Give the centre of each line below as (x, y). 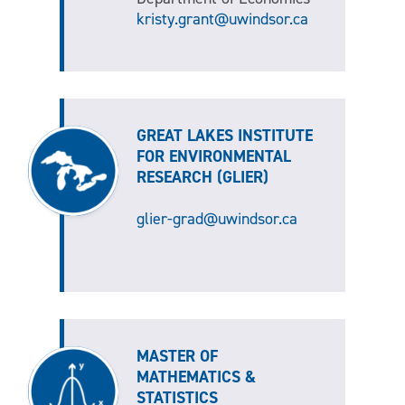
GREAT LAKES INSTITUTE (224, 136)
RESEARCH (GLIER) (202, 178)
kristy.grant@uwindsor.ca (222, 19)
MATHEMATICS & (196, 377)
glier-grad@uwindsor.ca (217, 219)
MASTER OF (177, 357)
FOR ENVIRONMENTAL (213, 157)
